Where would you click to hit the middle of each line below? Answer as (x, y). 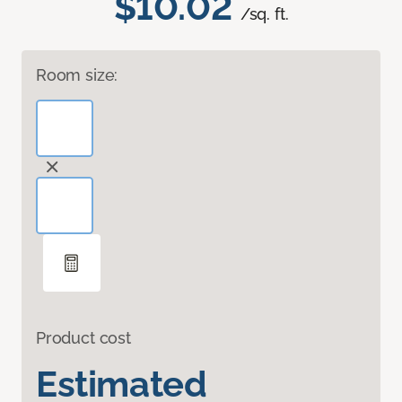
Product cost (83, 337)
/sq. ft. (264, 13)
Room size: (77, 74)
